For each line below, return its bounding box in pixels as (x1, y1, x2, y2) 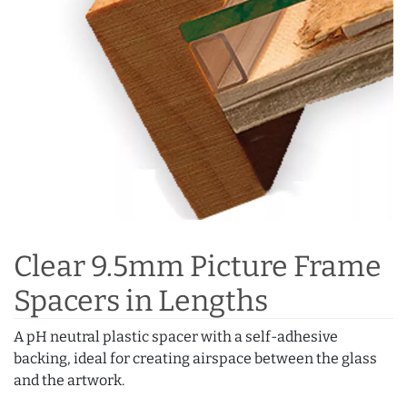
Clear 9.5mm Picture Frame (14, 249, 382, 283)
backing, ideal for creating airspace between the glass (14, 350, 377, 367)
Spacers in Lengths (14, 283, 268, 318)
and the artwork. (14, 372, 124, 389)
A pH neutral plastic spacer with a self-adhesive (14, 328, 338, 345)
